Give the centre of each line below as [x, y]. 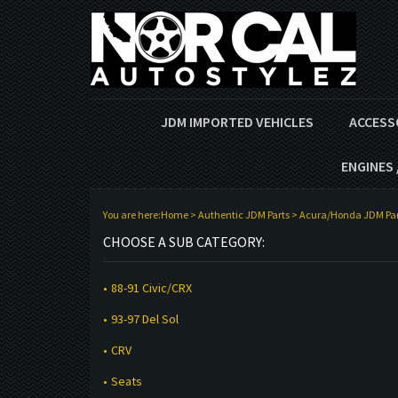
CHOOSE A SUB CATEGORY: [183, 242]
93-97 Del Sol [144, 318]
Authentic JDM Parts [243, 215]
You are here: [131, 215]
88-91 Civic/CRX [151, 287]
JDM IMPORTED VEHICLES [237, 122]
